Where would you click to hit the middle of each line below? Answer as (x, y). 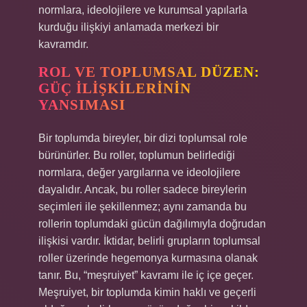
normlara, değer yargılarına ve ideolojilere (139, 172)
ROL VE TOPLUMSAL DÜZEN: (149, 72)
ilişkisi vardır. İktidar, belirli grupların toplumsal (149, 241)
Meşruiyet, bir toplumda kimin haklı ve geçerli (147, 292)
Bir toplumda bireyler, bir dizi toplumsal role (143, 138)
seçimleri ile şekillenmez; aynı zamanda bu (143, 207)
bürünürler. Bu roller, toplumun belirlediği (137, 155)
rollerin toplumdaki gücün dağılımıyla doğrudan (152, 224)
